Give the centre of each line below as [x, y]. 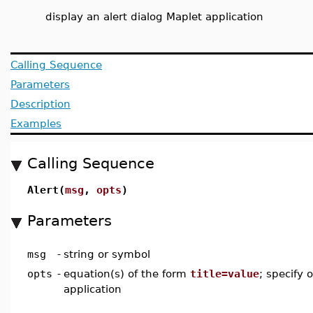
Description [41, 104]
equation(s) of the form [127, 274]
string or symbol [107, 254]
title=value [225, 274]
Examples [36, 123]
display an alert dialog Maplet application [154, 16]
